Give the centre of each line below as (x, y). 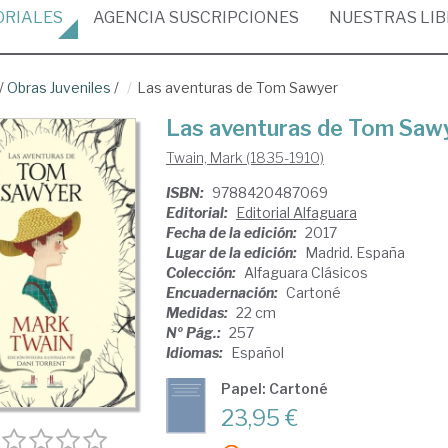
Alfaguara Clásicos (305, 272)
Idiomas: (195, 352)
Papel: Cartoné (274, 388)
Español (257, 352)
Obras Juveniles (59, 87)
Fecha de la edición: (232, 232)
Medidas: (198, 312)
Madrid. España (354, 252)
